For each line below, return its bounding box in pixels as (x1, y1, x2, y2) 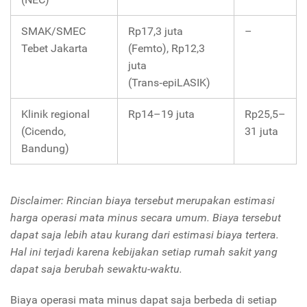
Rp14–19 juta (128, 107, 195, 121)
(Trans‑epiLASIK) (128, 75, 210, 89)
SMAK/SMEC (21, 24, 86, 38)
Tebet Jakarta (21, 41, 88, 55)
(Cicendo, (21, 124, 66, 138)
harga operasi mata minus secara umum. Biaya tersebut (10, 210, 281, 224)
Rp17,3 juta (128, 24, 183, 38)
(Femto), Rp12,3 (128, 41, 205, 55)
